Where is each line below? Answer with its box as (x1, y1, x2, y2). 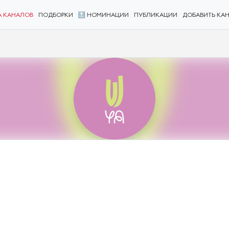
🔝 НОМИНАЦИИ (78, 12, 129, 18)
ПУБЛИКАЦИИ (133, 12, 177, 18)
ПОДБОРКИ (38, 12, 73, 18)
